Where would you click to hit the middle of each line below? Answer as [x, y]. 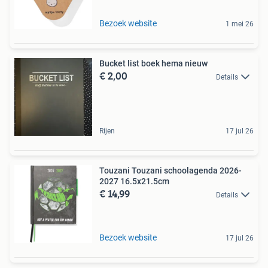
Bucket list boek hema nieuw [153, 63]
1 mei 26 [240, 24]
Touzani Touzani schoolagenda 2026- [170, 170]
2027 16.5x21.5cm [134, 181]
